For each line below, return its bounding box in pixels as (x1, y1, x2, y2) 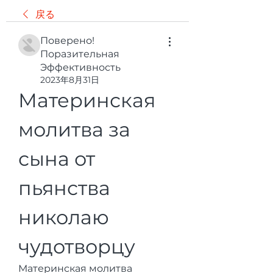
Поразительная (40, 48, 119, 60)
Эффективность (40, 62, 121, 73)
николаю (18, 205, 109, 229)
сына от (18, 147, 95, 171)
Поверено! (40, 35, 94, 46)
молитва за (18, 118, 130, 141)
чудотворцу (18, 235, 135, 258)
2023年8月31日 (40, 74, 99, 85)
